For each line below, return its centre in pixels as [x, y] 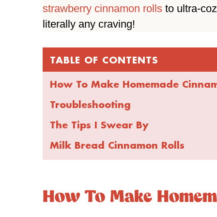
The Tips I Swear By [99, 124]
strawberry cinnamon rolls [102, 8]
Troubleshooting [90, 104]
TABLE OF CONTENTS [104, 60]
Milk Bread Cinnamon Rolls [117, 145]
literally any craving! [89, 24]
